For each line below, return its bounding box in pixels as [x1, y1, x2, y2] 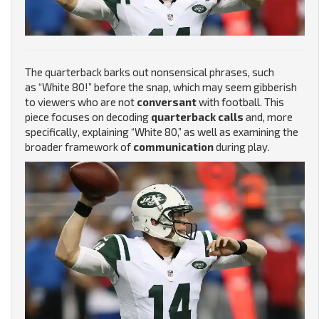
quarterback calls [151, 110, 244, 124]
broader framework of [25, 140, 133, 154]
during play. [216, 140, 270, 154]
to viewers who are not [25, 95, 137, 109]
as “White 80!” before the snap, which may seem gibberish [25, 80, 297, 94]
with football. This [199, 95, 284, 109]
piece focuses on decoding [25, 110, 151, 124]
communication [133, 140, 216, 154]
